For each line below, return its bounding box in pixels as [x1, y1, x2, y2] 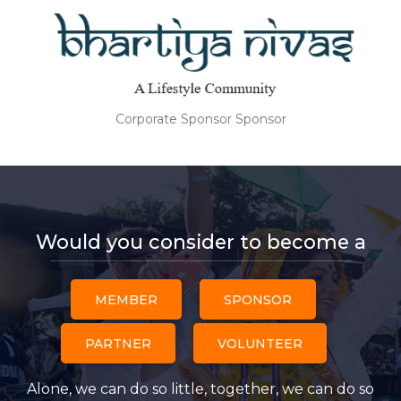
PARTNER [84, 335, 151, 352]
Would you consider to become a [35, 229, 366, 253]
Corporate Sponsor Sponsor [115, 110, 286, 127]
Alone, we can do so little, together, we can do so [27, 380, 374, 397]
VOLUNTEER [217, 335, 303, 352]
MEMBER [95, 291, 158, 308]
